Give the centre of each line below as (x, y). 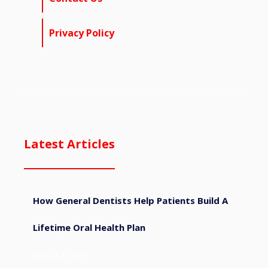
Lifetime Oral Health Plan (89, 228)
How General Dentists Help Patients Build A (130, 201)
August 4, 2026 (59, 256)
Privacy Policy (82, 33)
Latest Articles (69, 144)
